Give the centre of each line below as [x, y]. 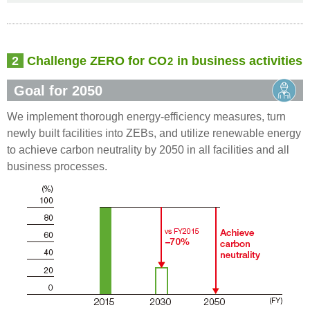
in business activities [238, 60]
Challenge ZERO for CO [95, 60]
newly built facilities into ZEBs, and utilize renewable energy [154, 133]
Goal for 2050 [58, 90]
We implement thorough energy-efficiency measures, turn [146, 116]
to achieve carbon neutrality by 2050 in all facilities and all [148, 149]
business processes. [57, 166]
